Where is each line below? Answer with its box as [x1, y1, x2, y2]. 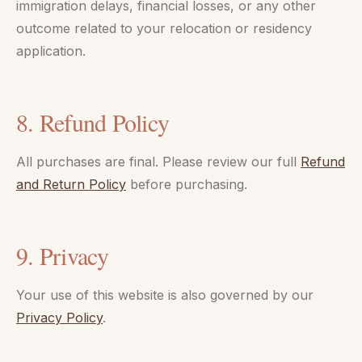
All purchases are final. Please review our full [16, 154, 301, 170]
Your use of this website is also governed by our [16, 287, 314, 303]
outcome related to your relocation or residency [16, 20, 312, 36]
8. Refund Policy [16, 106, 169, 138]
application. [16, 43, 86, 59]
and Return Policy [16, 176, 126, 192]
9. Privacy [16, 239, 109, 271]
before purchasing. [126, 176, 247, 192]
